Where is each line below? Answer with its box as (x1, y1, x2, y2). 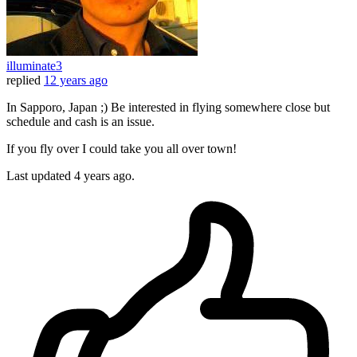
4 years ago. (74, 169, 135, 183)
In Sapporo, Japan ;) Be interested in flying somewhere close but (6, 100, 330, 115)
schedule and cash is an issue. (6, 115, 155, 129)
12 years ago (44, 73, 108, 88)
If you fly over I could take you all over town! (6, 142, 237, 156)
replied (6, 73, 41, 88)
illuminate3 (6, 59, 62, 73)
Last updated (6, 169, 74, 183)
